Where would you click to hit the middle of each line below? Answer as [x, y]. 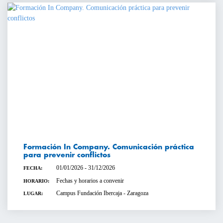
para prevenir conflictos [67, 155]
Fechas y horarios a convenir [90, 180]
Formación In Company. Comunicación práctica [109, 147]
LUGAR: [33, 194]
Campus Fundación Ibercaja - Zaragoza [102, 193]
